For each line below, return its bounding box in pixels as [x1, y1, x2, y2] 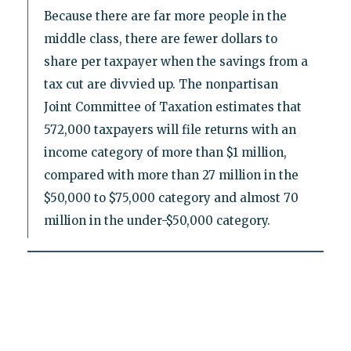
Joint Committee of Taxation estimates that [43, 99, 302, 114]
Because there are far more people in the [43, 8, 287, 24]
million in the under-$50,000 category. [43, 212, 270, 228]
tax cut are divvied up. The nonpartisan [43, 76, 278, 92]
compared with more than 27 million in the [43, 167, 299, 183]
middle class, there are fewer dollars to [43, 31, 277, 46]
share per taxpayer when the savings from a [43, 53, 308, 69]
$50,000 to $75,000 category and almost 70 [43, 190, 299, 205]
